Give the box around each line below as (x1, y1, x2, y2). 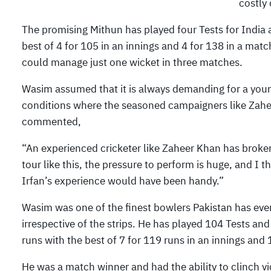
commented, (22, 114, 81, 128)
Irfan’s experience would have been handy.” (22, 174, 224, 188)
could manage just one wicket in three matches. (22, 55, 243, 69)
